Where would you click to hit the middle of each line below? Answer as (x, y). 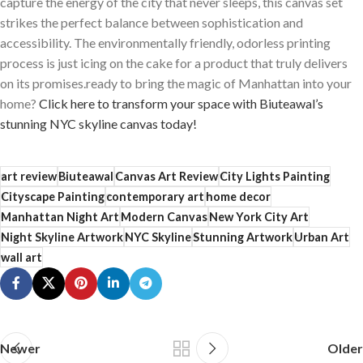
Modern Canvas (164, 216)
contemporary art (155, 196)
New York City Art (259, 216)
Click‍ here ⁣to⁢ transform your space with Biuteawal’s (181, 103)
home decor (238, 196)
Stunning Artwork (243, 237)
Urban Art (322, 237)
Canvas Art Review (167, 176)
